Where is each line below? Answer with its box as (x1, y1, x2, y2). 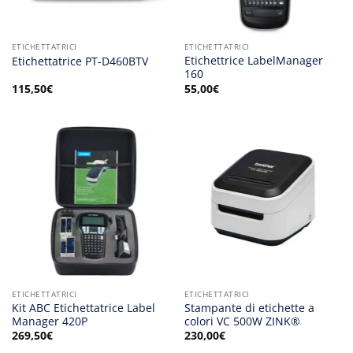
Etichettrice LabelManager (184, 53, 323, 69)
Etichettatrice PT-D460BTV (11, 53, 148, 69)
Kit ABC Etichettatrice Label (11, 299, 155, 315)
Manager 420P (11, 313, 87, 329)
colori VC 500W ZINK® (184, 313, 300, 329)
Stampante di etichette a (184, 299, 314, 315)
